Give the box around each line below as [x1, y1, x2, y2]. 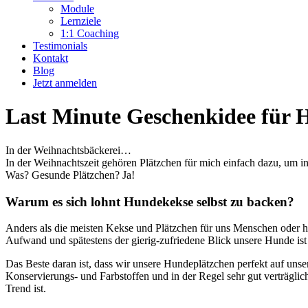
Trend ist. [5, 283, 46, 295]
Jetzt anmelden [33, 77, 97, 89]
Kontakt [33, 52, 68, 64]
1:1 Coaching [60, 27, 119, 39]
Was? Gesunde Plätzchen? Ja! [5, 168, 135, 181]
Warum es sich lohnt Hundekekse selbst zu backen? [5, 194, 294, 209]
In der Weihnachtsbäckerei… [5, 144, 131, 156]
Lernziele [60, 15, 101, 27]
